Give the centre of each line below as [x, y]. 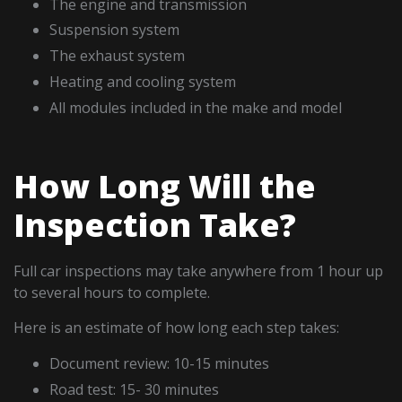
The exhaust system [118, 56]
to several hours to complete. [112, 292]
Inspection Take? [155, 224]
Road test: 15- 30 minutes [135, 389]
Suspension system [115, 30]
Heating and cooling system [143, 82]
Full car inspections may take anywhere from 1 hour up [199, 271]
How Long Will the [165, 186]
